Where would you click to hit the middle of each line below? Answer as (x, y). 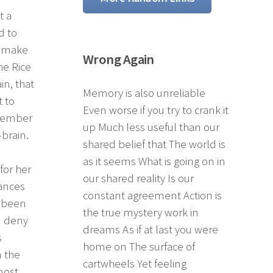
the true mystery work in (141, 212)
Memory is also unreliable (144, 93)
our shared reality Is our (138, 178)
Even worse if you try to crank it (156, 110)
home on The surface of (139, 246)
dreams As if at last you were (151, 229)
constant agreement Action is (152, 195)
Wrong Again (119, 59)
